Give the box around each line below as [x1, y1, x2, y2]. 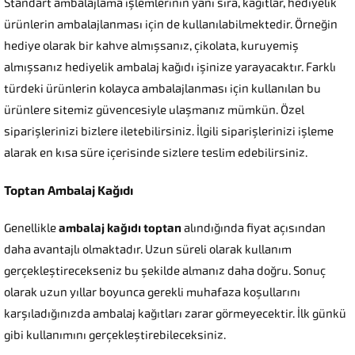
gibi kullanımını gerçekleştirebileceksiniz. [4, 328, 226, 343]
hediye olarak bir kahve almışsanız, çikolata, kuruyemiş [4, 39, 299, 54]
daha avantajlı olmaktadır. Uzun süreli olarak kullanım [4, 242, 292, 258]
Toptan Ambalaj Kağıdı [4, 183, 133, 199]
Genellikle [4, 221, 59, 236]
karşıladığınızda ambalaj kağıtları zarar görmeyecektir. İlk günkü [4, 307, 346, 322]
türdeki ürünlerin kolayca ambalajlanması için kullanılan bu [4, 82, 321, 97]
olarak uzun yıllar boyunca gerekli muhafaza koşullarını [4, 285, 300, 300]
